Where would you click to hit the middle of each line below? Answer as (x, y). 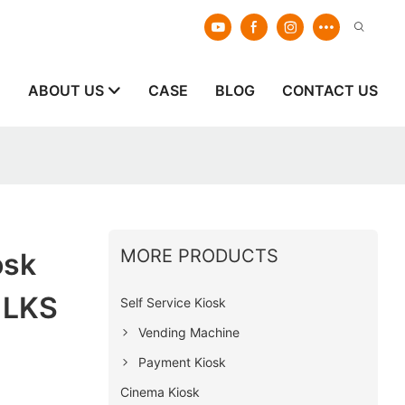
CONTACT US (330, 90)
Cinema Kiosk (160, 391)
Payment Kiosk (182, 362)
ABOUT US (66, 90)
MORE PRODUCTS (199, 255)
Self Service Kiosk (173, 302)
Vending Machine (188, 332)
